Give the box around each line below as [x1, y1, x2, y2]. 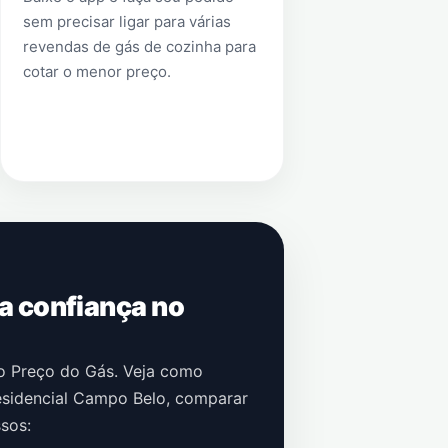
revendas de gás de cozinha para [22, 37, 256, 56]
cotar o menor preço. [22, 62, 171, 81]
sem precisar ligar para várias [22, 12, 231, 31]
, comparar [166, 388, 248, 408]
